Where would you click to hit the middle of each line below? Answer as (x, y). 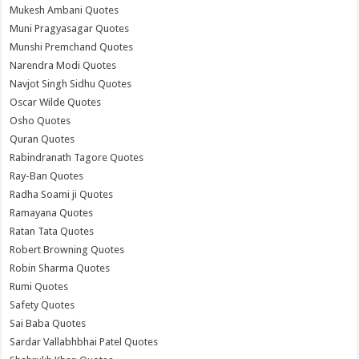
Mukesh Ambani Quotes (65, 10)
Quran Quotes (42, 139)
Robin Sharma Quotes (60, 268)
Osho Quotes (40, 121)
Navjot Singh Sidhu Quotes (71, 84)
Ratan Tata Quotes (52, 232)
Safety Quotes (42, 305)
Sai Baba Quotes (48, 324)
